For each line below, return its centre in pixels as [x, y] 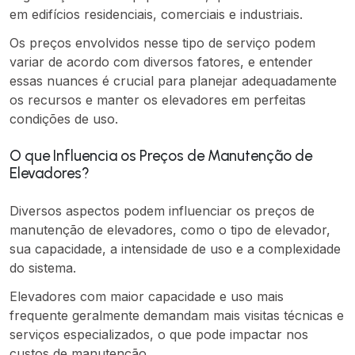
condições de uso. [64, 119]
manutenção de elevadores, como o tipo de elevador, [170, 230]
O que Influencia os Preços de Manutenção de [161, 156]
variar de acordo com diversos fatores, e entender [161, 62]
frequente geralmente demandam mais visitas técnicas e [177, 316]
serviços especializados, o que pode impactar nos [159, 335]
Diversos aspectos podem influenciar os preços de [162, 211]
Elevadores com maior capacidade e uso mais [147, 297]
